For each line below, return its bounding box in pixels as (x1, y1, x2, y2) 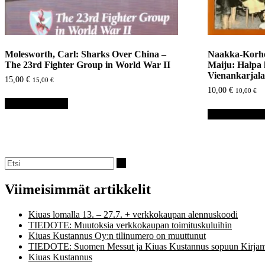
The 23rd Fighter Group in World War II (5, 60, 170, 70)
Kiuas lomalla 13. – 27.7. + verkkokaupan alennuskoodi (28, 209, 238, 219)
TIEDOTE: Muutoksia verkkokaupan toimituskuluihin (28, 219, 232, 230)
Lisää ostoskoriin (5, 98, 68, 108)
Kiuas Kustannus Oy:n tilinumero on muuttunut (28, 230, 206, 241)
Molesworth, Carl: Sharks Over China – (5, 49, 166, 60)
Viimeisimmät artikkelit (5, 181, 151, 197)
